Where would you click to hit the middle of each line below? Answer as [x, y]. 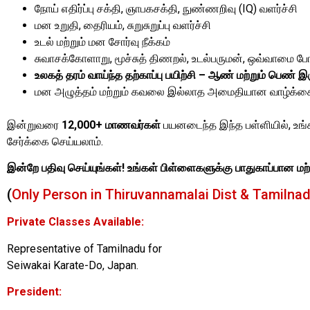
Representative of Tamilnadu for [84, 248]
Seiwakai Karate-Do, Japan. [73, 265]
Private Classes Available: [75, 222]
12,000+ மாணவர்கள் [111, 125]
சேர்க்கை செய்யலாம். [55, 141]
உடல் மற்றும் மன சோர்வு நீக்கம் [102, 42]
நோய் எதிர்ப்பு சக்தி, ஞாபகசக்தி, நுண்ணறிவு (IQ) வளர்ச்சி [166, 8]
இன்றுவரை [34, 125]
